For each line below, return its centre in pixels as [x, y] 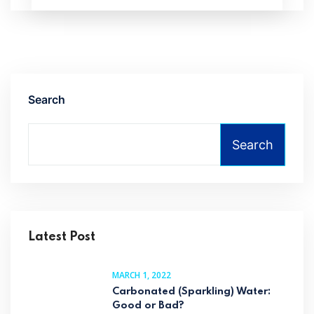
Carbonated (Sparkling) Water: [191, 292]
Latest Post [62, 237]
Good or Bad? [148, 306]
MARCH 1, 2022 [142, 275]
